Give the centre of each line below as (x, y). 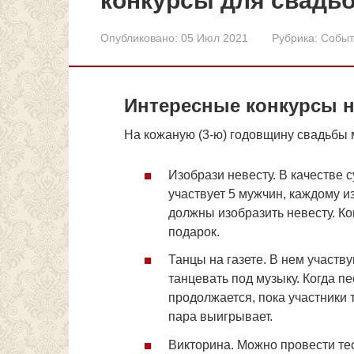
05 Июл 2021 (215, 38)
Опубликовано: (139, 38)
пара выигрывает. (220, 317)
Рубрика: (295, 38)
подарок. (194, 232)
